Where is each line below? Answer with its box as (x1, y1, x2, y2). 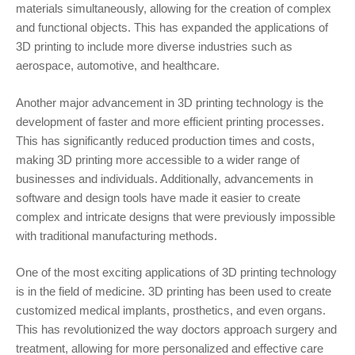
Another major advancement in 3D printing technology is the (16, 95, 323, 109)
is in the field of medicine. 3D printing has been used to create (16, 284, 331, 299)
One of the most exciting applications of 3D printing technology (16, 265, 337, 280)
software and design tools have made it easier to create (16, 190, 300, 204)
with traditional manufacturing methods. (16, 228, 217, 242)
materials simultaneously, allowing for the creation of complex (16, 2, 331, 16)
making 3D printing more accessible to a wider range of (16, 152, 300, 166)
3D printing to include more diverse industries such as (16, 40, 292, 54)
